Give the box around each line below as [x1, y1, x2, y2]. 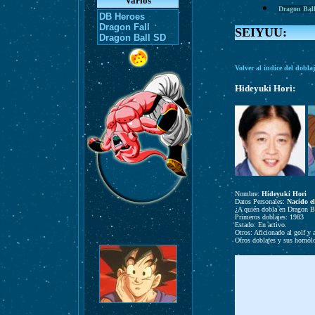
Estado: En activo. [234, 221, 287, 229]
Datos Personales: [234, 198, 287, 205]
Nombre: [234, 190, 259, 198]
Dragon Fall [99, 22, 150, 32]
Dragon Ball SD [99, 32, 166, 43]
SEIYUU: [234, 25, 287, 39]
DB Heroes [99, 11, 145, 22]
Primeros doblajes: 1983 [234, 213, 304, 221]
